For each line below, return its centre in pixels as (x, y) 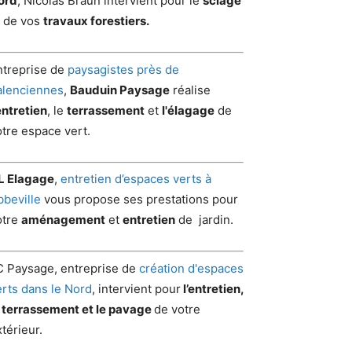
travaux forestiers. (96, 21)
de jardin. (204, 220)
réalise (190, 90)
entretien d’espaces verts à (136, 179)
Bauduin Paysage (120, 90)
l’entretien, (212, 288)
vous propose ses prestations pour (139, 199)
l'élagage (188, 110)
